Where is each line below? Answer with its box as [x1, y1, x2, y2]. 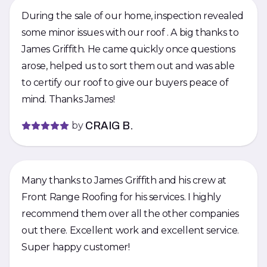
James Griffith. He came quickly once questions [21, 44, 88, 55]
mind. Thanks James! [48, 94, 115, 105]
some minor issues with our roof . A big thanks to [21, 27, 171, 38]
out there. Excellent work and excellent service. [21, 225, 70, 236]
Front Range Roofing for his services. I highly [21, 191, 188, 203]
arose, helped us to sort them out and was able [21, 60, 235, 72]
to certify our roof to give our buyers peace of [21, 77, 229, 88]
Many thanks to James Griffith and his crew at [21, 175, 226, 186]
